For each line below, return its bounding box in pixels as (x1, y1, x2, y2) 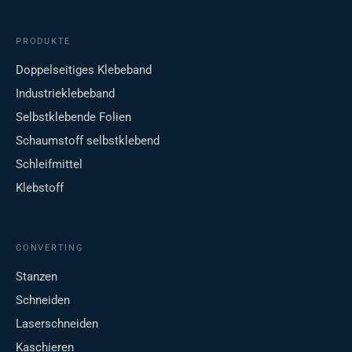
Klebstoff (16, 181, 64, 196)
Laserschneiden (16, 317, 98, 332)
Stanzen (16, 269, 57, 284)
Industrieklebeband (16, 86, 115, 101)
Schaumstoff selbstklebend (16, 134, 159, 148)
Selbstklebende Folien (16, 110, 131, 125)
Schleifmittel (16, 157, 82, 172)
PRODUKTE (16, 36, 71, 47)
